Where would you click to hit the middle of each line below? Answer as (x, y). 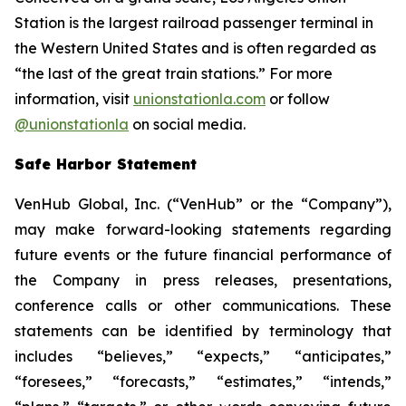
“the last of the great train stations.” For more (174, 73)
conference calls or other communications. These (203, 305)
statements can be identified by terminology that (203, 331)
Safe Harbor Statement (106, 164)
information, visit (74, 99)
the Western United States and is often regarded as (195, 48)
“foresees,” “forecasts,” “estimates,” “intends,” (203, 382)
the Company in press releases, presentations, (203, 280)
